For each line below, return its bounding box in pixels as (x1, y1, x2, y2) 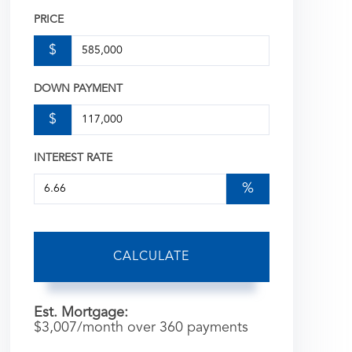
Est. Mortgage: (33, 306, 128, 321)
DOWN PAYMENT (33, 83, 123, 95)
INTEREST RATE (33, 152, 112, 164)
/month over (76, 321, 159, 335)
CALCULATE (113, 251, 190, 264)
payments (182, 321, 248, 335)
